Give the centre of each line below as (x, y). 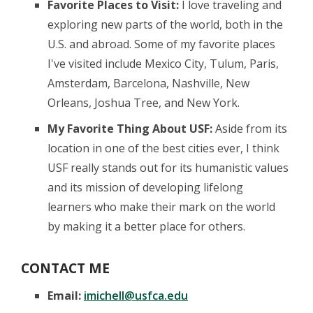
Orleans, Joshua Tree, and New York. (144, 102)
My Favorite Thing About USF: (130, 129)
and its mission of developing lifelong (145, 188)
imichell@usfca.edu (136, 295)
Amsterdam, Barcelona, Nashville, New (148, 83)
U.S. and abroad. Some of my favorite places (161, 44)
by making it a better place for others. (146, 227)
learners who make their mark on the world (161, 207)
